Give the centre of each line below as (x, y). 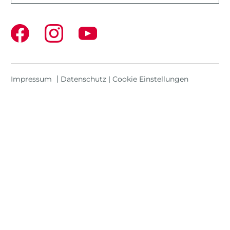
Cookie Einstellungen (150, 79)
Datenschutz (83, 79)
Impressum (31, 79)
